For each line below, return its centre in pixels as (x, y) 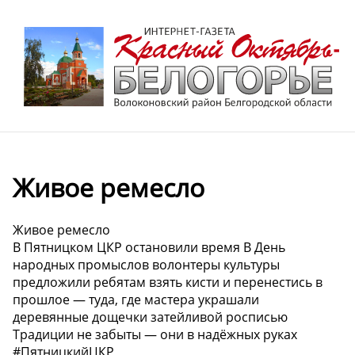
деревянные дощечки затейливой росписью (150, 317)
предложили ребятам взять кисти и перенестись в (168, 282)
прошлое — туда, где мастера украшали (136, 300)
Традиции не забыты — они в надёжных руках (155, 335)
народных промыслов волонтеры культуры (146, 265)
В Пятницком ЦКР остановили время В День (149, 248)
